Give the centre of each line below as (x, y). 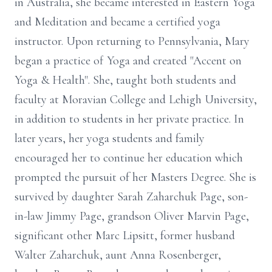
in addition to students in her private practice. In (129, 119)
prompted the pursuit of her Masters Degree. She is (135, 177)
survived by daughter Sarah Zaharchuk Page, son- (131, 197)
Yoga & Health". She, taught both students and (125, 80)
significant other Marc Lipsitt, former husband (125, 236)
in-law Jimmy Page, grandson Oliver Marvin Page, (132, 216)
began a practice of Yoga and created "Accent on (128, 61)
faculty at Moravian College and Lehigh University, (136, 100)
